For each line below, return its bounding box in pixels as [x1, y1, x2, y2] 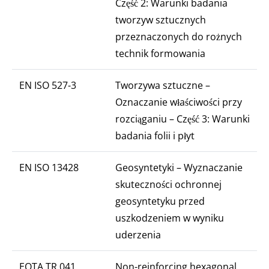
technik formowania [115, 47, 205, 60]
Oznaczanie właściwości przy [115, 95, 242, 109]
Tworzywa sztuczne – [115, 79, 210, 92]
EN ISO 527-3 [19, 79, 76, 92]
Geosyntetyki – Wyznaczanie [115, 161, 243, 174]
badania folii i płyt [115, 129, 195, 142]
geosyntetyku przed [115, 195, 205, 208]
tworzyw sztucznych [115, 13, 206, 26]
